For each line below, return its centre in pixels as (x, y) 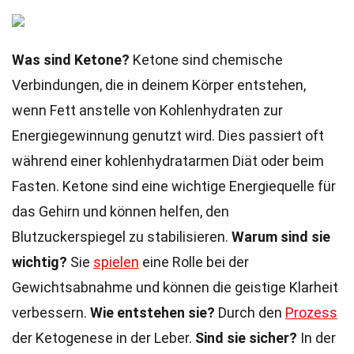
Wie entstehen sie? (153, 313)
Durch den (250, 313)
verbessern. (51, 313)
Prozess (311, 313)
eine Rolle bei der (194, 262)
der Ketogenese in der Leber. (104, 338)
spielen (116, 262)
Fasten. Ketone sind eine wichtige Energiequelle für (174, 186)
